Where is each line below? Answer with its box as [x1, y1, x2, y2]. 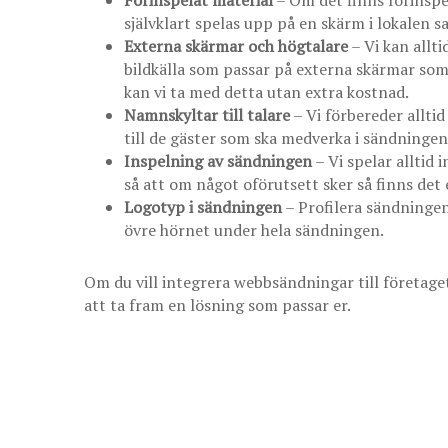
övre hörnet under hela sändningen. [123, 218, 384, 241]
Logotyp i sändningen [123, 195, 282, 218]
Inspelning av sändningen [123, 149, 312, 172]
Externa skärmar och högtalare [123, 34, 348, 57]
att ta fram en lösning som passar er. [83, 293, 351, 316]
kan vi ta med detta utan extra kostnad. [123, 80, 409, 103]
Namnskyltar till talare [123, 103, 290, 126]
